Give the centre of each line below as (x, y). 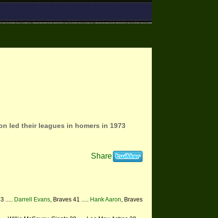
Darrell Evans (32, 200)
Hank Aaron (106, 200)
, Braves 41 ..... (70, 200)
